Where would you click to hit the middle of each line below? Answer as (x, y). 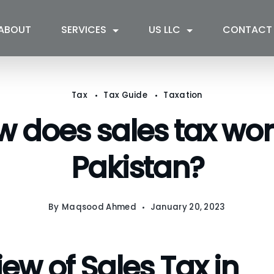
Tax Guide (127, 95)
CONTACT (248, 30)
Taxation (183, 95)
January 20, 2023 (188, 207)
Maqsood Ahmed (99, 207)
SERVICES (84, 30)
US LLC (165, 30)
